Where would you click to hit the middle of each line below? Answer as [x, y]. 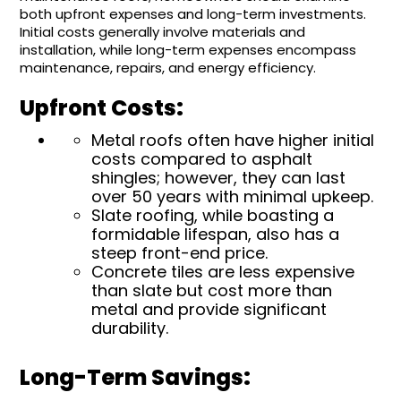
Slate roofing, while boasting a [213, 215]
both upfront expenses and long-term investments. [193, 13]
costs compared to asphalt [202, 158]
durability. [130, 328]
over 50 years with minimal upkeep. [233, 196]
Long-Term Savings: [136, 377]
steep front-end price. [180, 252]
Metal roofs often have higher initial [233, 140]
